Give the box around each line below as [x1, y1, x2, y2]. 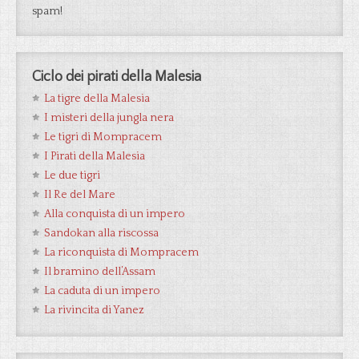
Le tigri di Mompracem [44, 131, 162, 143]
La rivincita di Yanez [44, 304, 144, 317]
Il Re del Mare [44, 188, 115, 201]
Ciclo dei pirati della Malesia [32, 69, 201, 85]
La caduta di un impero [44, 284, 160, 297]
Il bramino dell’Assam [44, 265, 155, 278]
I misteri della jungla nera [44, 111, 174, 124]
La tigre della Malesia [44, 92, 150, 105]
